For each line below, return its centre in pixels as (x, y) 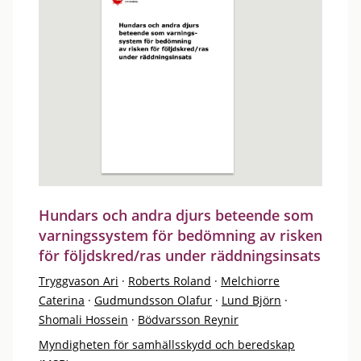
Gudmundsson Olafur (153, 300)
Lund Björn (251, 300)
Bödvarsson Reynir (188, 319)
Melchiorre (250, 280)
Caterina (62, 300)
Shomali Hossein (83, 319)
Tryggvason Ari (79, 280)
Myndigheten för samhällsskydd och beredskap (167, 344)
